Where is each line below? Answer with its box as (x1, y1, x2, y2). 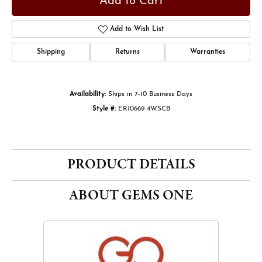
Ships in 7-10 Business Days (108, 91, 192, 98)
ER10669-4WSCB (118, 105, 170, 112)
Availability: (70, 91, 106, 98)
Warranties (190, 49, 225, 56)
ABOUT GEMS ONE (69, 186, 193, 205)
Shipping (37, 49, 65, 56)
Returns (115, 49, 140, 56)
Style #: (92, 105, 116, 112)
